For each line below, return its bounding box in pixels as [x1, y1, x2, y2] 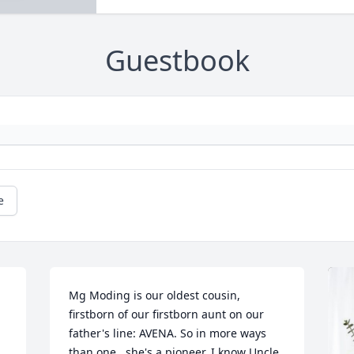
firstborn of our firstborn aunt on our [69, 307, 265, 322]
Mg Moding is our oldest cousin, [69, 288, 241, 303]
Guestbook [104, 41, 250, 81]
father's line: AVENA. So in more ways [69, 326, 267, 341]
